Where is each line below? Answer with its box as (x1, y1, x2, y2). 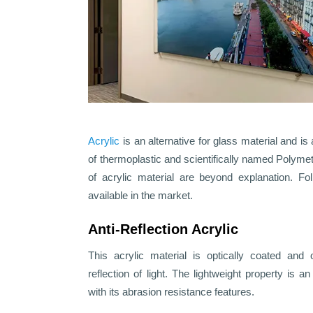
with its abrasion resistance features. (88, 286, 255, 298)
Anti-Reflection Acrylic (88, 221, 239, 238)
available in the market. (88, 189, 194, 202)
